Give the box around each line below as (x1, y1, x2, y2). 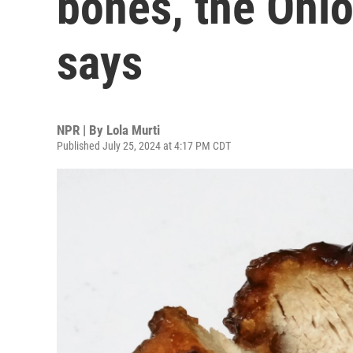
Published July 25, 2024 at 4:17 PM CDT (57, 139, 231, 152)
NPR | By (57, 122, 106, 138)
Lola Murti (106, 122, 160, 138)
